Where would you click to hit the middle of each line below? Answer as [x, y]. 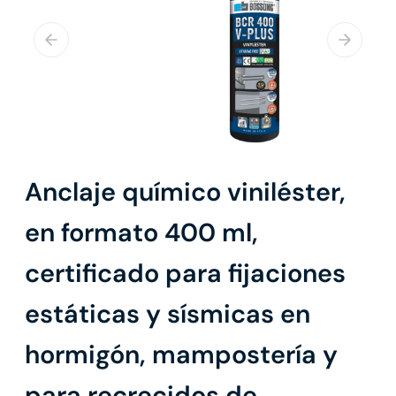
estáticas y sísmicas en [168, 314]
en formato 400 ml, [141, 233]
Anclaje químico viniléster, [185, 192]
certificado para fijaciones [185, 274]
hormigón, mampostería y [181, 355]
